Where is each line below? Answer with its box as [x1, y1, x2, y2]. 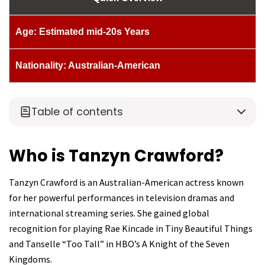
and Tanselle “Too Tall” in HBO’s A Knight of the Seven [9, 238, 230, 250]
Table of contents [31, 104, 123, 119]
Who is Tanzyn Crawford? [9, 144, 224, 167]
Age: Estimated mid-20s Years [15, 26, 150, 37]
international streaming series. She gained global [9, 207, 209, 219]
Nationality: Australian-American [15, 60, 160, 70]
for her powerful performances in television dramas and [9, 192, 234, 204]
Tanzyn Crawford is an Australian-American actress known [9, 176, 244, 189]
